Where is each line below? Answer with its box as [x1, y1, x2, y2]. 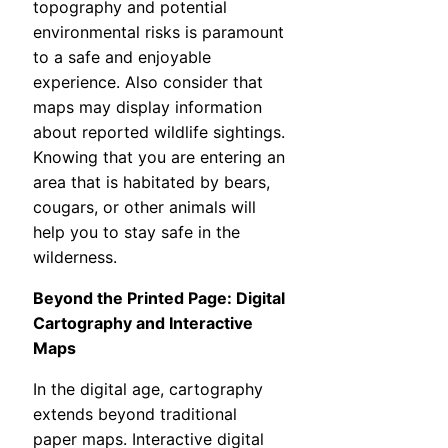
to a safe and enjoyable [33, 47, 211, 68]
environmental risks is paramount [33, 22, 284, 43]
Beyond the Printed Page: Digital [33, 288, 285, 309]
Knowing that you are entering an [33, 147, 285, 168]
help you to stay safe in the [33, 222, 240, 243]
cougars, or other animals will [33, 197, 256, 218]
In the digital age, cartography [33, 379, 263, 400]
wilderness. [33, 247, 117, 268]
